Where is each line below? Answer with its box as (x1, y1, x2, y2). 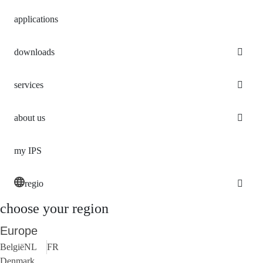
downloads (14, 46, 55, 57)
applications (14, 14, 58, 24)
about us (14, 112, 45, 123)
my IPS (14, 145, 42, 156)
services (14, 79, 43, 90)
